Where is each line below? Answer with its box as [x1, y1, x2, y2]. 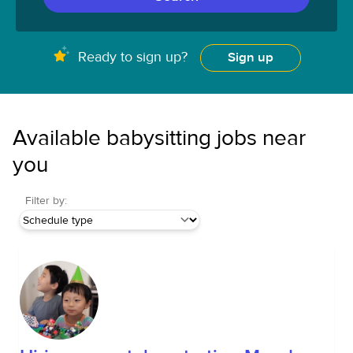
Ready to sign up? [78, 48, 188, 66]
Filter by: [25, 194, 67, 208]
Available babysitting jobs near [13, 124, 306, 152]
